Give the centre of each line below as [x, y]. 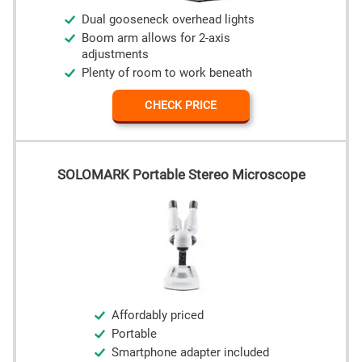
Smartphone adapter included [190, 353]
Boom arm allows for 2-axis [156, 39]
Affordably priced [157, 316]
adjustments [115, 55]
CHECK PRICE [181, 105]
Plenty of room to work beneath [167, 74]
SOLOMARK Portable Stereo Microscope [181, 175]
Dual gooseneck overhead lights [168, 20]
